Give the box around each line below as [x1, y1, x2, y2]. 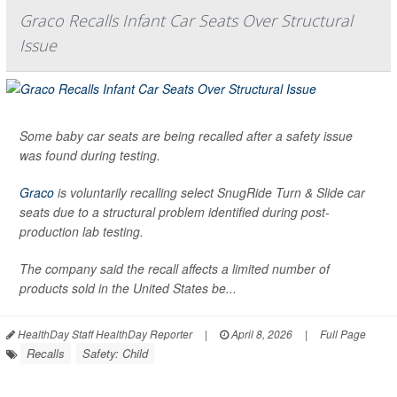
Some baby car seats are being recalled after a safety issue [19, 126, 353, 144]
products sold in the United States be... [19, 278, 237, 297]
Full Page [320, 325, 366, 341]
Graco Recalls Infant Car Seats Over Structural [19, 9, 353, 31]
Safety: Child [82, 344, 148, 362]
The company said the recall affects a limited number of [19, 259, 330, 277]
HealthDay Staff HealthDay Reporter [15, 325, 192, 341]
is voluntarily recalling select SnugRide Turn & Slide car [54, 183, 365, 201]
